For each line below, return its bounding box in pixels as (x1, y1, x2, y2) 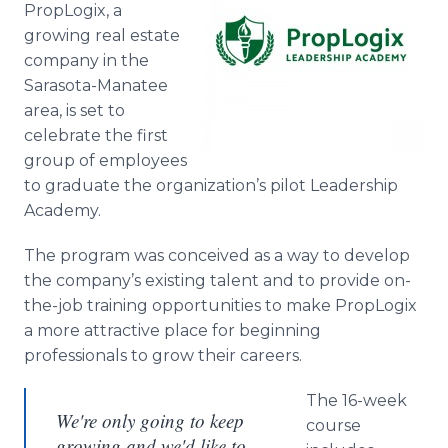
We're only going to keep (56, 408, 244, 433)
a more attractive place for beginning (24, 321, 321, 340)
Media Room (66, 6, 163, 25)
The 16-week (306, 391, 407, 410)
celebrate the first (24, 126, 168, 145)
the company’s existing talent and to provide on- (24, 271, 411, 290)
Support (66, 73, 130, 92)
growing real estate (24, 26, 180, 45)
